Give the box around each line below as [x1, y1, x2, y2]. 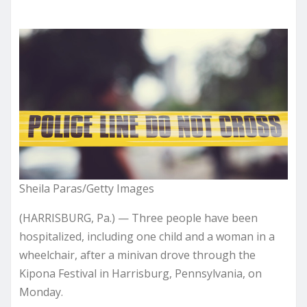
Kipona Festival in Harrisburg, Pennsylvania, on [19, 265, 262, 281]
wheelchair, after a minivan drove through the [19, 247, 256, 262]
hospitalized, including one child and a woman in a [19, 228, 275, 244]
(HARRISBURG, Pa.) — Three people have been [19, 210, 258, 225]
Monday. [19, 284, 63, 299]
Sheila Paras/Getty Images [19, 180, 154, 196]
